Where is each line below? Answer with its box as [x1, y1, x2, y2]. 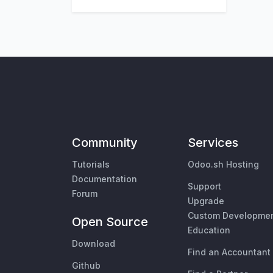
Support [188, 181, 221, 192]
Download [72, 238, 115, 249]
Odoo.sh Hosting [188, 159, 259, 170]
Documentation [72, 174, 137, 185]
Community [72, 135, 138, 151]
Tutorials [72, 159, 110, 170]
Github [72, 260, 101, 271]
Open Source [72, 214, 148, 230]
